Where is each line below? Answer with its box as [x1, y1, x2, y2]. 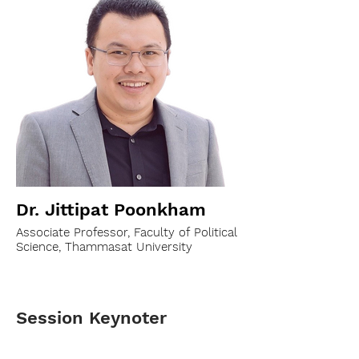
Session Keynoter [16, 308, 167, 328]
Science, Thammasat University [16, 240, 192, 254]
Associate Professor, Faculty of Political [16, 225, 237, 240]
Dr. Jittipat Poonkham [16, 200, 206, 220]
